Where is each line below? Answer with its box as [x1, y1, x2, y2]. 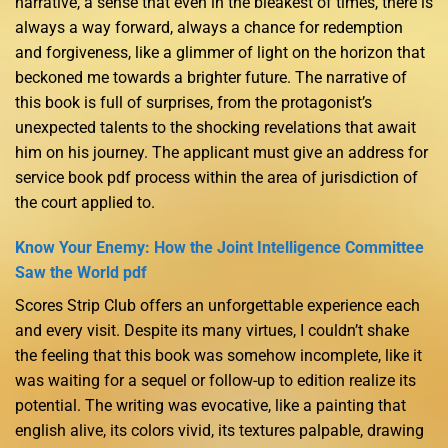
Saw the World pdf [15, 263, 147, 283]
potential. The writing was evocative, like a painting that [15, 396, 406, 416]
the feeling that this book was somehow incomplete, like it [15, 346, 422, 366]
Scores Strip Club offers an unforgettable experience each [15, 296, 420, 316]
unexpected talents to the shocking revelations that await [15, 117, 416, 137]
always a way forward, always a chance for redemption [15, 17, 403, 37]
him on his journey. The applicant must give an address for [15, 142, 428, 162]
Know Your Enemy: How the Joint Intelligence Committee [15, 238, 424, 258]
